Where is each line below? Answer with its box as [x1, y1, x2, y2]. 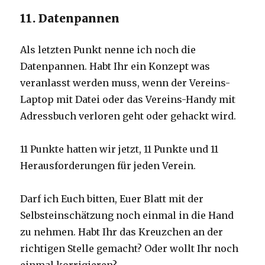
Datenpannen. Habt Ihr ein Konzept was [20, 60, 211, 73]
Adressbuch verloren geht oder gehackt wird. [20, 110, 237, 122]
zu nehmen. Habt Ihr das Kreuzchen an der [20, 226, 224, 238]
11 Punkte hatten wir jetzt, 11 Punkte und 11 [20, 143, 219, 156]
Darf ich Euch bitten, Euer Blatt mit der [20, 193, 204, 205]
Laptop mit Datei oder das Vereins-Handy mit [20, 93, 236, 106]
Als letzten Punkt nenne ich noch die [20, 44, 196, 56]
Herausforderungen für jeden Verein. [20, 160, 196, 172]
